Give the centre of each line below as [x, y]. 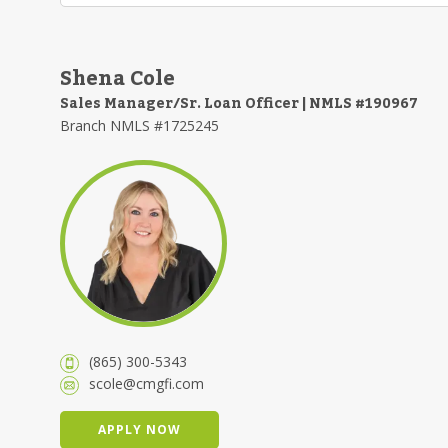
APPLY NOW [139, 429]
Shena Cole [117, 79]
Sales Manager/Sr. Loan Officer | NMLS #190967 [239, 104]
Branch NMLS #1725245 [139, 125]
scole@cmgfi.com [146, 383]
